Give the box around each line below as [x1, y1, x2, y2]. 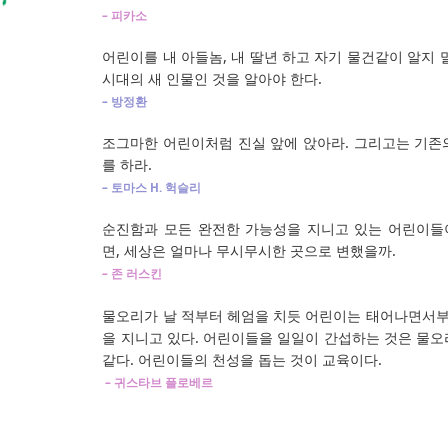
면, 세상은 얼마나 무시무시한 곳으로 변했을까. [102, 241, 397, 261]
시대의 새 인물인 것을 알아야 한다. [102, 69, 323, 89]
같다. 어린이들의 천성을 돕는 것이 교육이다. [102, 349, 383, 369]
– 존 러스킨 [102, 266, 163, 282]
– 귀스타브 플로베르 [102, 374, 214, 390]
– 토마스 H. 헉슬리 [102, 180, 202, 196]
